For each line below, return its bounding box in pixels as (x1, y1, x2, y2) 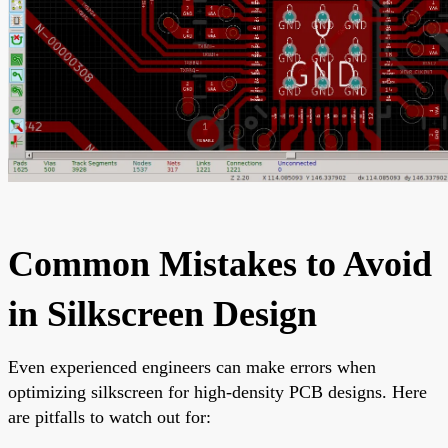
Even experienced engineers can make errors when (8, 356, 376, 377)
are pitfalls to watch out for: (8, 406, 211, 427)
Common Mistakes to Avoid (8, 243, 432, 284)
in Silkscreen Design (8, 293, 317, 334)
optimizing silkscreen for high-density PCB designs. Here (8, 381, 427, 402)
